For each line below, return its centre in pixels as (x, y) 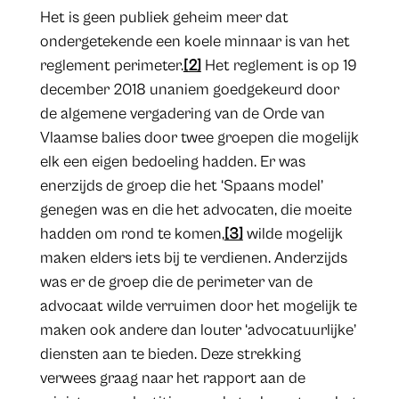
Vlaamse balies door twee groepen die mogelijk (199, 138)
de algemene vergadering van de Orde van (182, 114)
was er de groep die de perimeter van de (176, 282)
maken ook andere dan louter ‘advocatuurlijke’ (198, 330)
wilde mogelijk (293, 234)
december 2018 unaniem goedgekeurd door (189, 90)
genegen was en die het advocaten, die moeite (195, 210)
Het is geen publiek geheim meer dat (164, 18)
